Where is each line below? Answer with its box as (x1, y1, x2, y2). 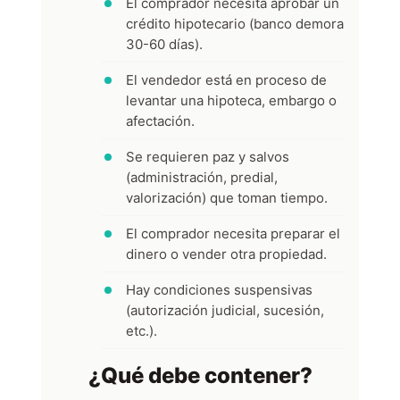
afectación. (126, 112, 195, 129)
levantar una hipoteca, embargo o (126, 91, 337, 109)
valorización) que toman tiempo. (126, 188, 328, 206)
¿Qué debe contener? (87, 362, 312, 388)
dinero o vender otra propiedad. (126, 245, 327, 262)
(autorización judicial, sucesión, (126, 301, 324, 319)
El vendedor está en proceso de (126, 71, 327, 88)
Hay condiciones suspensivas (126, 280, 312, 298)
